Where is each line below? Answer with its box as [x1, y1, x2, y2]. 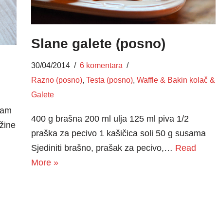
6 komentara [79, 60, 123, 70]
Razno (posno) [31, 75, 82, 84]
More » [31, 157, 58, 167]
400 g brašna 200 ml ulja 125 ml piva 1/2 [31, 113, 189, 124]
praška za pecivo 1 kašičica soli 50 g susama [31, 128, 211, 138]
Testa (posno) [86, 75, 133, 84]
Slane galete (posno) [31, 36, 165, 51]
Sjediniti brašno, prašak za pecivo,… [31, 143, 175, 153]
